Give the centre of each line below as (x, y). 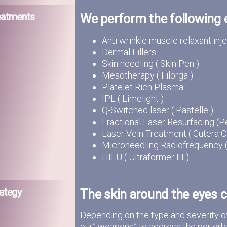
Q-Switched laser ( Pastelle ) (158, 110)
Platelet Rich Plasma (143, 87)
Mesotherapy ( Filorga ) (148, 75)
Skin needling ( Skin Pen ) (151, 63)
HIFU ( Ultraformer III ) (146, 157)
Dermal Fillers (129, 52)
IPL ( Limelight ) (133, 98)
